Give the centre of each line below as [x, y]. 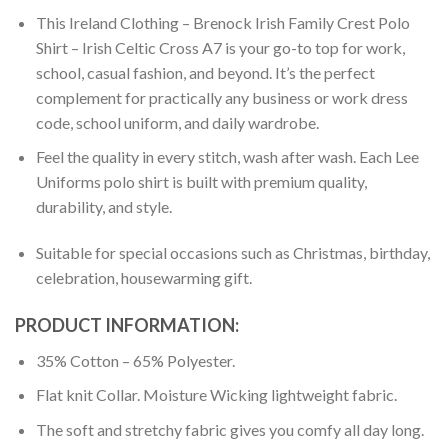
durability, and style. [103, 207]
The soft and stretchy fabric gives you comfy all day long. [229, 430]
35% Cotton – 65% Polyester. [135, 360]
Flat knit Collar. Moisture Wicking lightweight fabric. [216, 395]
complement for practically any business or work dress [221, 97]
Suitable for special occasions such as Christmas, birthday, [232, 253]
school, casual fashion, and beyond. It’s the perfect [205, 72]
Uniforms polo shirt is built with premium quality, [201, 182]
